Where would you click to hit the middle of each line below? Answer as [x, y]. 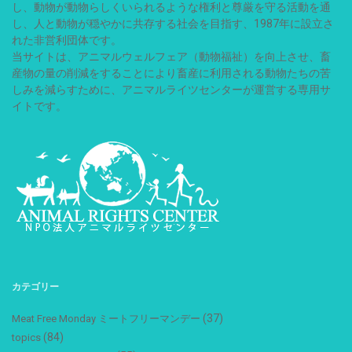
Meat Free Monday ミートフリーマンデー [106, 318]
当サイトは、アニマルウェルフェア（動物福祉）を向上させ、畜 [171, 56]
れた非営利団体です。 [67, 40]
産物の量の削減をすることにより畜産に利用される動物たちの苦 [171, 73]
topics [26, 337]
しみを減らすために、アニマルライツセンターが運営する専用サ [171, 89]
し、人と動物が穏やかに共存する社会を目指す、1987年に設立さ [173, 23]
